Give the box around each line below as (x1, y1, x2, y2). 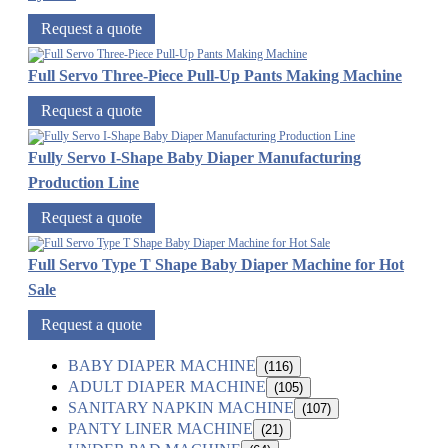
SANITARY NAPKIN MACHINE (68, 399, 294, 417)
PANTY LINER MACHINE (68, 420, 253, 438)
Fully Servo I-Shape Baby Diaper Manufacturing (28, 149, 361, 167)
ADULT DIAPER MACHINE (68, 378, 266, 396)
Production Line (28, 174, 139, 192)
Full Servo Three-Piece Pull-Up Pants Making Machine (28, 67, 402, 85)
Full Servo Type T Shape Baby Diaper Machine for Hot (28, 256, 404, 274)
